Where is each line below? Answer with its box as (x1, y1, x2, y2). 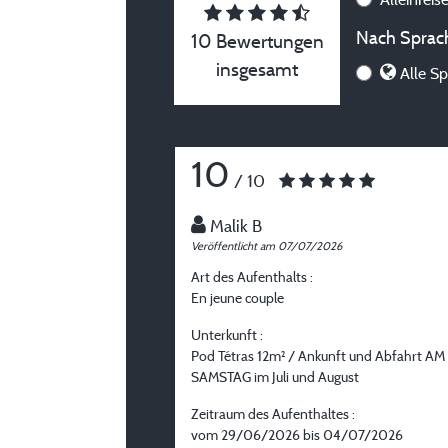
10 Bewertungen (190, 29, 324, 54)
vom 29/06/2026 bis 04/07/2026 (191, 426, 403, 444)
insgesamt (216, 57, 298, 82)
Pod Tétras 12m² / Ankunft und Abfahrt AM (191, 347, 445, 365)
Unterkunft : (191, 326, 263, 344)
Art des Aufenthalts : (191, 268, 313, 286)
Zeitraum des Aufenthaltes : (191, 405, 355, 423)
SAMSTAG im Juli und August (191, 368, 359, 386)
